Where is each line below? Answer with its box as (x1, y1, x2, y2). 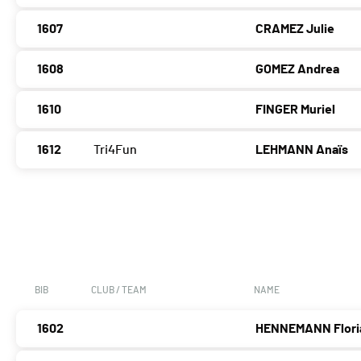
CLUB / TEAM (91, 285, 147, 296)
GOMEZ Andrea (255, 63, 340, 77)
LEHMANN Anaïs (255, 143, 349, 157)
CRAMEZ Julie (255, 23, 335, 36)
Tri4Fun (93, 143, 137, 157)
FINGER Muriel (255, 103, 336, 117)
